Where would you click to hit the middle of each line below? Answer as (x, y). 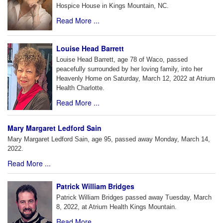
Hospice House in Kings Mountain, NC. (112, 6)
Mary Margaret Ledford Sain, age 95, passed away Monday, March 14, (109, 139)
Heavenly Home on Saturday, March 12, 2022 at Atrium (136, 79)
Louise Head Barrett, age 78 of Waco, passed (122, 60)
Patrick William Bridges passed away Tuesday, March (134, 198)
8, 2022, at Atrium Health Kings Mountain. (116, 207)
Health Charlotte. (80, 88)
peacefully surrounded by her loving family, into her (129, 69)
